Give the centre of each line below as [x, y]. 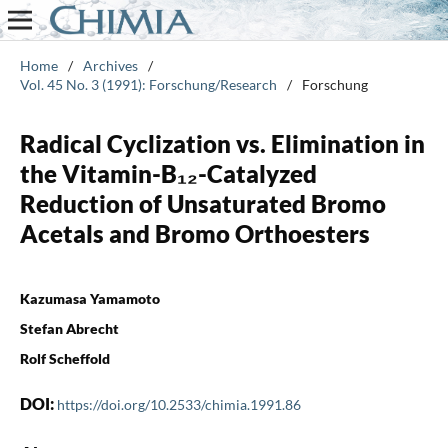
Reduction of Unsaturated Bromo [202, 203]
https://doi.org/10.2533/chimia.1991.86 [178, 404]
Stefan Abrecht [69, 328]
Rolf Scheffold [64, 358]
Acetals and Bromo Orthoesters [194, 233]
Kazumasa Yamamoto [89, 298]
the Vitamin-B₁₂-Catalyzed [168, 173]
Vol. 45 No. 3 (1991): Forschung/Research [148, 84]
